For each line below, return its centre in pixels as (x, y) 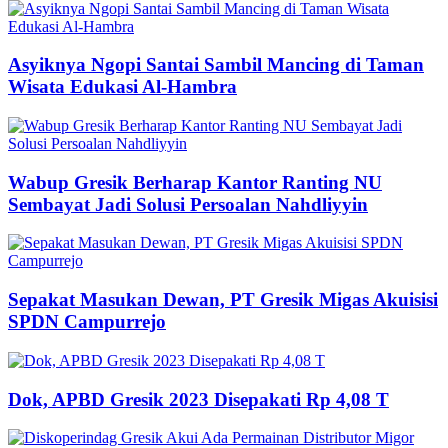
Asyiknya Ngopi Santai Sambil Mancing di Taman (216, 65)
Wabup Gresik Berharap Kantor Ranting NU (195, 182)
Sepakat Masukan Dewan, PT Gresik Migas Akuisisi (223, 300)
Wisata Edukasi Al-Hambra (122, 87)
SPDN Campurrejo (87, 322)
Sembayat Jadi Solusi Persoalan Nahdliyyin (188, 204)
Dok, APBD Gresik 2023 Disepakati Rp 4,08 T (198, 399)
